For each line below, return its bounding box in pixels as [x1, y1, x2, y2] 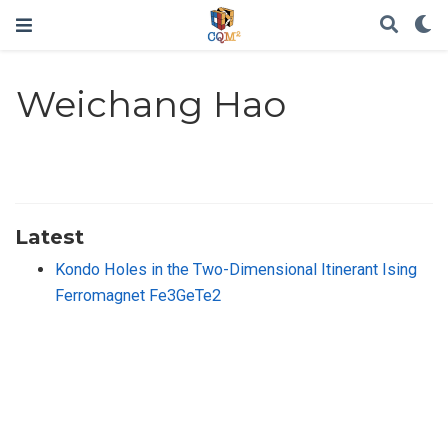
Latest [15, 223, 84, 249]
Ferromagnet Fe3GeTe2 [55, 285, 221, 305]
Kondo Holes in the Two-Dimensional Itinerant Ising [55, 259, 417, 279]
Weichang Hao [16, 82, 287, 127]
